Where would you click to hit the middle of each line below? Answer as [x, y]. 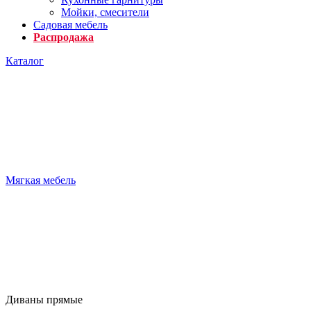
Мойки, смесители [105, 12]
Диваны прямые [44, 300]
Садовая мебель [70, 25]
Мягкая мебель [41, 180]
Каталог [25, 61]
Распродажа [64, 37]
